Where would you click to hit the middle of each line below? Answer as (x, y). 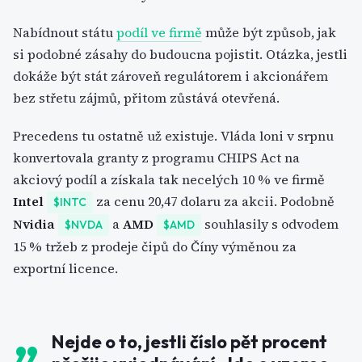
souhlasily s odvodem (270, 224)
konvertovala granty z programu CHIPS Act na (156, 158)
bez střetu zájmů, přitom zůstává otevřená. (146, 98)
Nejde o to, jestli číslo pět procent (189, 342)
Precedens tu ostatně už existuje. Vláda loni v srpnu (173, 136)
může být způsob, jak (269, 32)
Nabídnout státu (65, 32)
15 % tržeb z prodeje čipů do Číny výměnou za (155, 246)
